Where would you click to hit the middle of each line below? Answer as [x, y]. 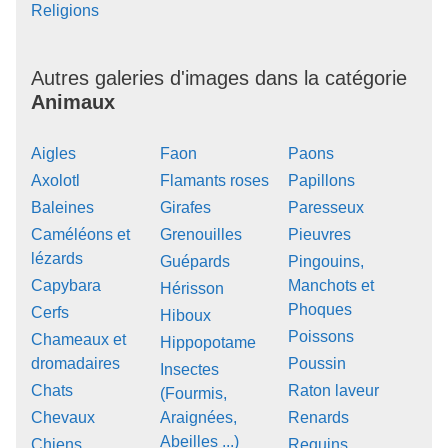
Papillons [322, 180]
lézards [57, 258]
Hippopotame [207, 342]
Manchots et [331, 285]
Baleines [62, 207]
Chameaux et [78, 339]
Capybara [66, 285]
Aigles [53, 153]
